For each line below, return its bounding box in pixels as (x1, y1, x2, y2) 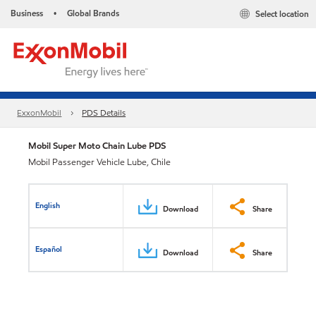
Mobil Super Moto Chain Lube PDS (28, 139, 166, 152)
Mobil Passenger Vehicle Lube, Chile (28, 156, 171, 169)
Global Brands (67, 7, 119, 19)
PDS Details (82, 107, 126, 119)
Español (35, 243, 63, 255)
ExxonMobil (17, 107, 62, 119)
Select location (255, 8, 309, 20)
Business (11, 7, 43, 19)
